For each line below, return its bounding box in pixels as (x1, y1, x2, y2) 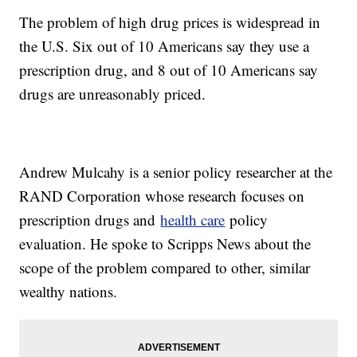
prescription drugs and (19, 210, 161, 230)
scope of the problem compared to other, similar (19, 257, 311, 278)
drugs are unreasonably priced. (19, 84, 206, 104)
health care (160, 210, 226, 230)
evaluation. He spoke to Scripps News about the (19, 233, 312, 254)
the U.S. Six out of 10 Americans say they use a (19, 36, 310, 57)
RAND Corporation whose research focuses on (19, 186, 305, 206)
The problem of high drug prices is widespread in (19, 12, 321, 33)
